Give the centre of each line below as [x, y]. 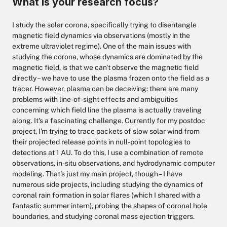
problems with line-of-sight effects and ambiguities [95, 99]
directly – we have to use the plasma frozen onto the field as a [111, 78]
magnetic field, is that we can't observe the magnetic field [105, 67]
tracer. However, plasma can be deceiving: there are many [105, 89]
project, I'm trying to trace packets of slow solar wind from [106, 131]
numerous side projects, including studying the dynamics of [108, 184]
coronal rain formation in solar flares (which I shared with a [106, 195]
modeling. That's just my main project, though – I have [97, 174]
